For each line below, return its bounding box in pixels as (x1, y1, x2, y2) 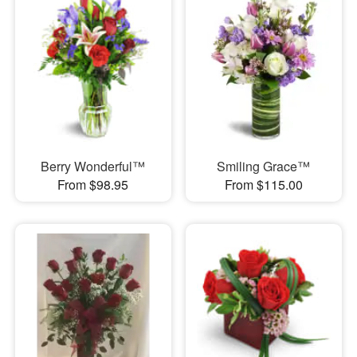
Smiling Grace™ (217, 156, 311, 175)
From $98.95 (57, 175, 129, 194)
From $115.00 (224, 175, 303, 194)
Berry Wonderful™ (41, 156, 146, 175)
